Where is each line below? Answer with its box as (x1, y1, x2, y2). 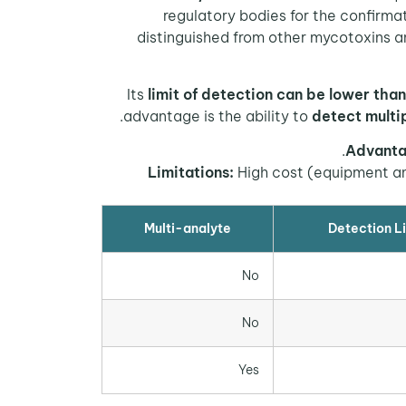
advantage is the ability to (123, 106, 312, 125)
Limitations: (148, 163, 234, 182)
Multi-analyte (144, 220, 231, 237)
